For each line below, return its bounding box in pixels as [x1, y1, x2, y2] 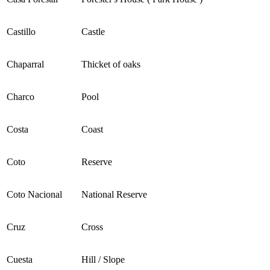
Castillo [7, 27, 36, 37]
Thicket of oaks [81, 59, 140, 70]
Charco [7, 92, 34, 102]
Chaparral [7, 59, 44, 70]
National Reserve [81, 189, 147, 200]
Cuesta [7, 254, 33, 265]
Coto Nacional [7, 189, 62, 200]
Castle [81, 27, 105, 37]
